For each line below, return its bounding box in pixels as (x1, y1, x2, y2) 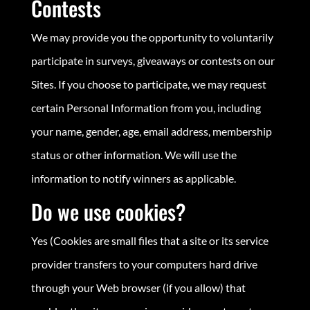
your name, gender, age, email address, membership (30, 124, 272, 138)
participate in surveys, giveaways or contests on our (30, 53, 275, 67)
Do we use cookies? (30, 195, 185, 227)
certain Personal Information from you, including (30, 100, 261, 114)
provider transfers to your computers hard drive (30, 257, 257, 271)
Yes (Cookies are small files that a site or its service (30, 233, 268, 247)
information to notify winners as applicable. (30, 171, 236, 185)
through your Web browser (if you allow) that (30, 280, 246, 294)
